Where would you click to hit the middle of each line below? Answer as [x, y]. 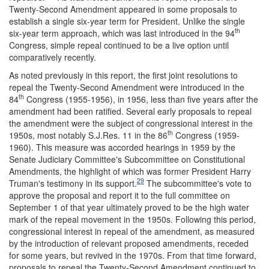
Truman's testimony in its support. [73, 183]
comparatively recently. [53, 57]
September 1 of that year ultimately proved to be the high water [129, 207]
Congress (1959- [206, 135]
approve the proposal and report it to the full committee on [119, 195]
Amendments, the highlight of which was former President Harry [130, 171]
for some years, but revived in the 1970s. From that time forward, [133, 255]
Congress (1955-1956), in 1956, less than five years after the [141, 99]
